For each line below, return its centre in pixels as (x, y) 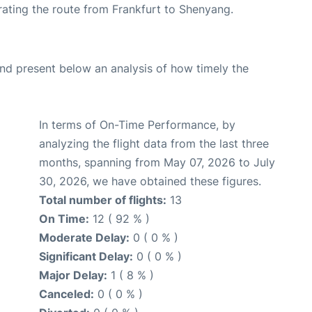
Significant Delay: (86, 256)
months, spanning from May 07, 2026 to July (157, 162)
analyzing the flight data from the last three (154, 143)
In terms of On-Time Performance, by (137, 124)
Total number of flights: (103, 200)
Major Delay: (73, 275)
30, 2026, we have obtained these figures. (150, 181)
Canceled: (67, 294)
